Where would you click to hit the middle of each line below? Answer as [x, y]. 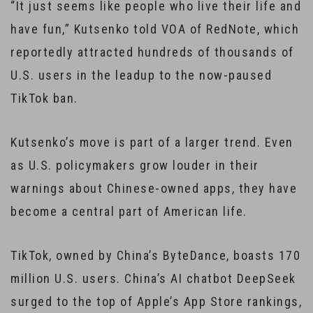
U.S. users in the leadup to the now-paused [141, 75]
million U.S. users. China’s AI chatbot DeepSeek [153, 278]
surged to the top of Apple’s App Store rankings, [156, 301]
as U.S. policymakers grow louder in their [135, 165]
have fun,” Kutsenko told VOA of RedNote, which [155, 29]
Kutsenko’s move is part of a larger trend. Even [152, 142]
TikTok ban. [44, 98]
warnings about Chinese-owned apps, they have [154, 188]
